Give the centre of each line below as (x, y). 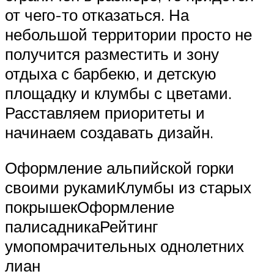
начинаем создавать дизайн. (109, 132)
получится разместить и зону (112, 54)
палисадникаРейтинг (81, 226)
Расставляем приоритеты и (105, 113)
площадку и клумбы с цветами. (118, 93)
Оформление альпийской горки (120, 168)
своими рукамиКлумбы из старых (128, 187)
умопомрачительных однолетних (124, 246)
